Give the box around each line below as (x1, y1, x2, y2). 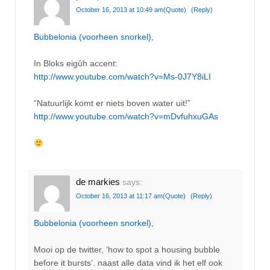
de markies (76, 177, 120, 187)
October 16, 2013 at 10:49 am (76, 6, 163, 14)
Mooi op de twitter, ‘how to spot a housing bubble (34, 244, 220, 254)
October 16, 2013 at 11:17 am (76, 192, 163, 200)
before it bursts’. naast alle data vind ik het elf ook (34, 257, 222, 268)
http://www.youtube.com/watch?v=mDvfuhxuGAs (34, 111, 218, 122)
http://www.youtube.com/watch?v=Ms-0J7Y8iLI (34, 71, 211, 81)
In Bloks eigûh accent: (34, 58, 118, 68)
